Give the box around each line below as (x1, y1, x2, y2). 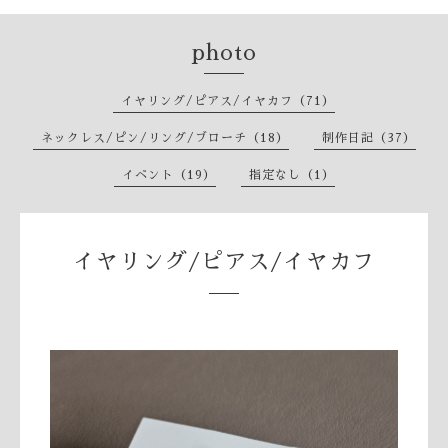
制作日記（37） (321, 132, 416, 144)
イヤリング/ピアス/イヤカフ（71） (121, 95, 335, 107)
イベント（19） (121, 169, 216, 181)
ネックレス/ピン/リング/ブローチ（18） (40, 132, 289, 144)
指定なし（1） (248, 169, 335, 181)
